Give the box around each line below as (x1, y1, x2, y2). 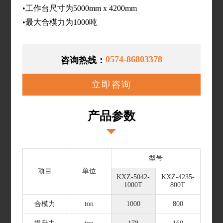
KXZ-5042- (116, 173, 150, 181)
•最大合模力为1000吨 (22, 17, 97, 26)
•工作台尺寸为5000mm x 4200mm (22, 3, 137, 12)
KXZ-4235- (161, 173, 195, 181)
